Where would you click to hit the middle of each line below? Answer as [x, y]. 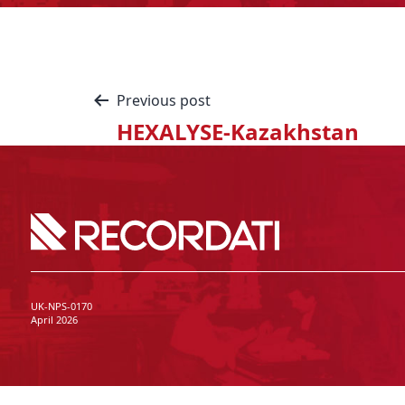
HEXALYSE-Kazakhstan [238, 132]
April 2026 [54, 319]
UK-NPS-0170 [61, 306]
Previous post [164, 100]
